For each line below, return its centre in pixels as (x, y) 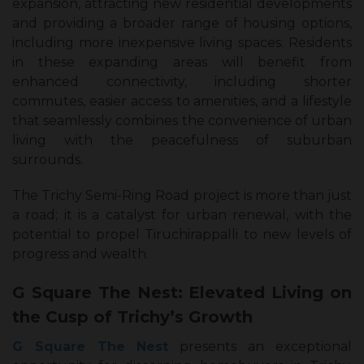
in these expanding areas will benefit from (182, 63)
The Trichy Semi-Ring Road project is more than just (182, 196)
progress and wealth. (80, 254)
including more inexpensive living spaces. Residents (182, 43)
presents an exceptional (260, 347)
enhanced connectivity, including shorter (182, 82)
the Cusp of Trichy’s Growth (132, 317)
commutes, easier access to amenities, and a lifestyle (182, 102)
